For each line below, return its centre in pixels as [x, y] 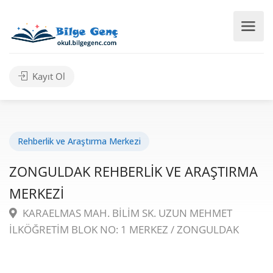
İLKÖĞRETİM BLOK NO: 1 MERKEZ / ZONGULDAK [124, 229]
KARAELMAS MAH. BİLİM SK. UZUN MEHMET [126, 213]
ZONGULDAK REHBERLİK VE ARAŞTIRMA [133, 171]
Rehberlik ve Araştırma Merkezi [79, 141]
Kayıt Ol [48, 76]
